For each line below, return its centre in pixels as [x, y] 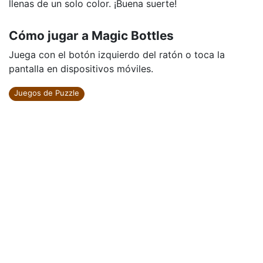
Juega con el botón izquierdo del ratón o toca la [117, 55]
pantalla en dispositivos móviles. [81, 69]
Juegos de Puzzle [47, 93]
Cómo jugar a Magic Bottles [91, 36]
